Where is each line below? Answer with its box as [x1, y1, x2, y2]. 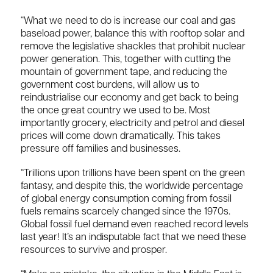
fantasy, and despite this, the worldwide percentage [21, 181, 243, 191]
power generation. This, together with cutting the [21, 54, 231, 65]
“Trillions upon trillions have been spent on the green [21, 168, 245, 179]
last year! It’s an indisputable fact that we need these [21, 232, 246, 243]
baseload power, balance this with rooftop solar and [21, 29, 244, 39]
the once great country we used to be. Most [21, 105, 210, 116]
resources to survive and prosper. [21, 245, 167, 255]
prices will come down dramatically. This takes [21, 131, 221, 141]
